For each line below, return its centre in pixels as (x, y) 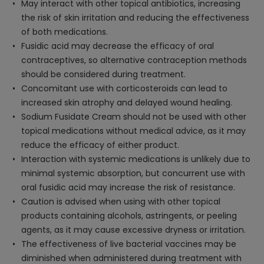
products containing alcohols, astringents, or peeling (129, 216)
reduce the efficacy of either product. (100, 145)
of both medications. (65, 32)
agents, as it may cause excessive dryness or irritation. (133, 230)
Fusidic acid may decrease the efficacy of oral (118, 46)
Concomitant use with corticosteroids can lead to (124, 88)
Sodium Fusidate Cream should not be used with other (134, 117)
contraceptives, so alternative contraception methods (134, 60)
